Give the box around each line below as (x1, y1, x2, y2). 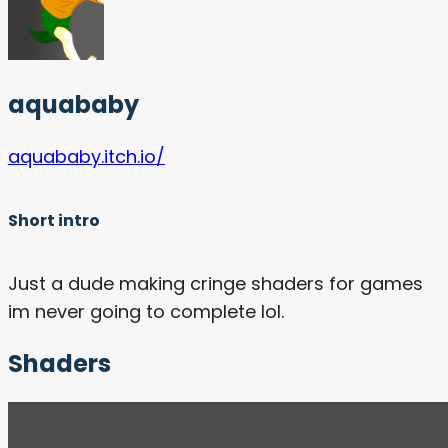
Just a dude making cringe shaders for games (8, 270, 423, 296)
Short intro (8, 208, 100, 232)
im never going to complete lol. (8, 298, 284, 324)
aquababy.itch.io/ (8, 144, 165, 170)
